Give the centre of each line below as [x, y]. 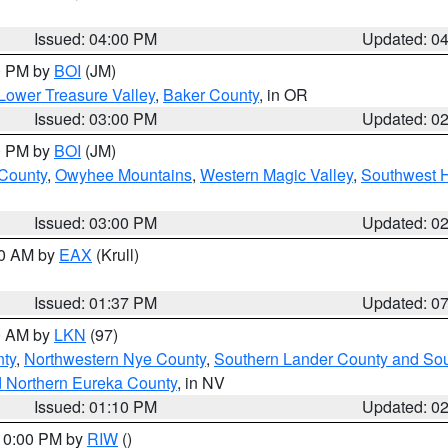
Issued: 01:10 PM [96, 406]
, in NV [201, 382]
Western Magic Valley [276, 174]
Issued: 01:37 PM [96, 302]
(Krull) [115, 254]
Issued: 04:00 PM [96, 38]
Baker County [211, 94]
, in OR [283, 94]
